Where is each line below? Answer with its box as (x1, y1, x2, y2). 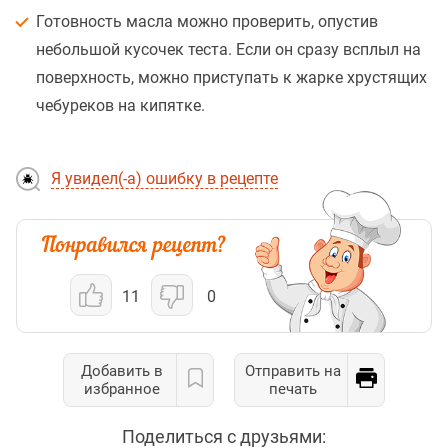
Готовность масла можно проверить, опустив (36, 12, 378, 32)
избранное (84, 380, 160, 399)
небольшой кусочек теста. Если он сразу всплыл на (36, 40, 421, 60)
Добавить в (81, 362, 163, 381)
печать (269, 380, 317, 399)
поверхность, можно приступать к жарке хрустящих (36, 68, 427, 88)
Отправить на (245, 362, 341, 381)
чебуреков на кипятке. (36, 96, 205, 116)
